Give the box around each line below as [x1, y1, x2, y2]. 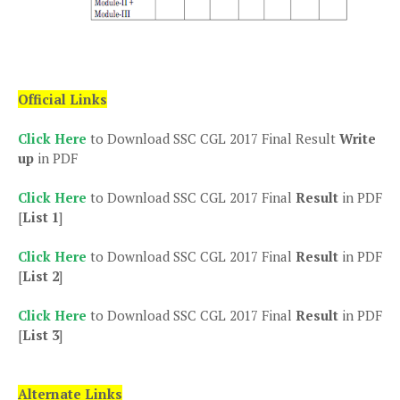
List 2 [22, 266, 59, 285]
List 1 [22, 207, 59, 226]
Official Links [18, 89, 107, 108]
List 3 [22, 325, 59, 344]
